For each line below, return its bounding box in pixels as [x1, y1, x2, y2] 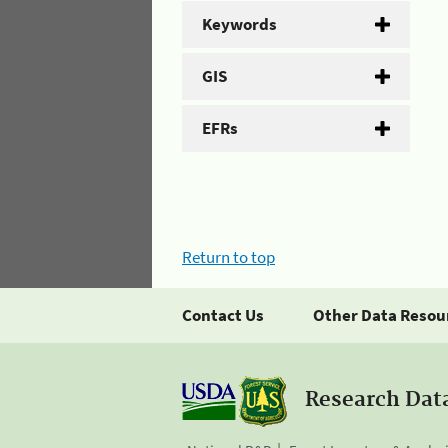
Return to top [182, 245, 275, 268]
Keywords [202, 13, 277, 35]
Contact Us [182, 303, 264, 326]
